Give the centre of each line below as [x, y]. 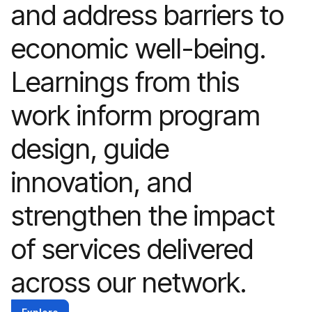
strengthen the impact [143, 215]
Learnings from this [125, 81]
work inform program [136, 115]
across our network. [129, 282]
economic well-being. [139, 48]
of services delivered [132, 249]
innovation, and [102, 182]
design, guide [90, 148]
